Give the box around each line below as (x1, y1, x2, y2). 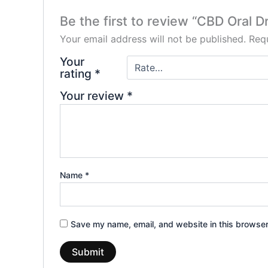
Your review (59, 89, 127, 103)
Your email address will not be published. (59, 33, 246, 45)
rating (59, 66, 95, 81)
